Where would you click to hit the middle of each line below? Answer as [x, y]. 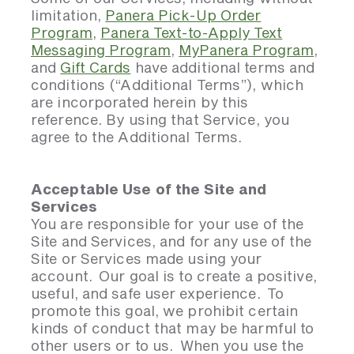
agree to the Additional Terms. [137, 137]
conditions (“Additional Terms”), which [168, 85]
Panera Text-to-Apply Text [192, 32]
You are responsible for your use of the [168, 224]
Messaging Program [101, 50]
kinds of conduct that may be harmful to [173, 328]
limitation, [68, 15]
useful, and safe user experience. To [158, 293]
